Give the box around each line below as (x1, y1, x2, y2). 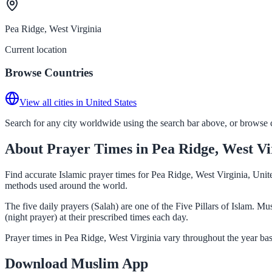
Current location (5, 44, 67, 55)
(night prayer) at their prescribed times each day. (5, 211, 188, 222)
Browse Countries (5, 66, 93, 80)
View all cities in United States (19, 97, 137, 107)
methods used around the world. (5, 180, 127, 191)
